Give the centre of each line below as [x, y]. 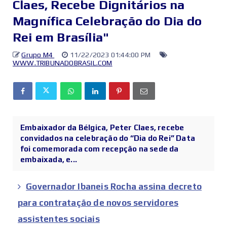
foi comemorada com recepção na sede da [100, 149]
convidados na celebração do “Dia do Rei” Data [108, 138]
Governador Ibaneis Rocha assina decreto [114, 187]
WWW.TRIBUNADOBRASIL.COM [63, 63]
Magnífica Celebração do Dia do [107, 21]
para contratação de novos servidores [98, 203]
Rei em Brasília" [61, 37]
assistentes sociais [59, 219]
